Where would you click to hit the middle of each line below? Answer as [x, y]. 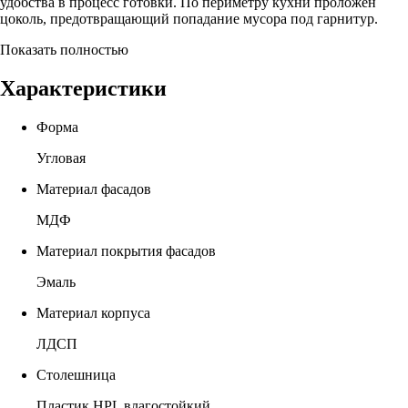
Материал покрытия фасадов [126, 250]
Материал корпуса [93, 312]
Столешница [76, 374]
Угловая [61, 158]
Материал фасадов [94, 189]
